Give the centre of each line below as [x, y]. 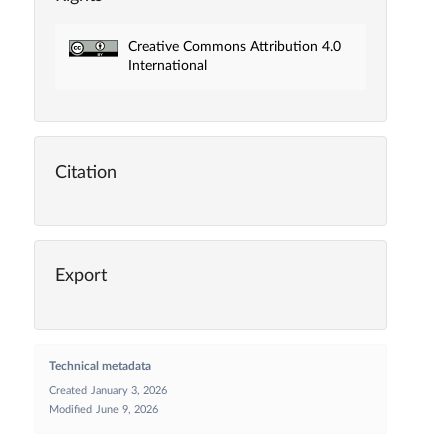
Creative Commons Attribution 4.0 [234, 46]
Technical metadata [99, 366]
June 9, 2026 [126, 410]
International [167, 65]
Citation [85, 172]
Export [80, 276]
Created [67, 391]
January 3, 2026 [128, 391]
